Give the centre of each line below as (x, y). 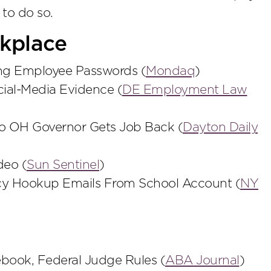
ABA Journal (202, 261)
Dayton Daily (220, 128)
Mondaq (170, 71)
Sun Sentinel (63, 165)
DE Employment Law (185, 90)
